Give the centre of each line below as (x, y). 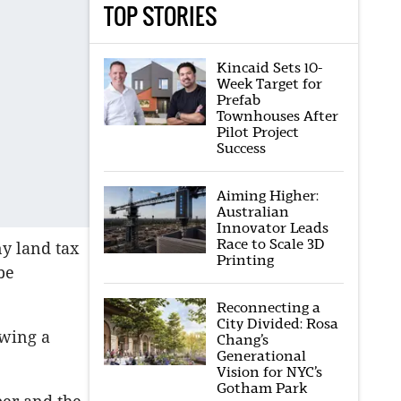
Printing (245, 260)
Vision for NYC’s (269, 372)
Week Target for (269, 84)
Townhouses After (277, 116)
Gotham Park (261, 388)
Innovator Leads (272, 228)
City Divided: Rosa (277, 324)
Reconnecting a (268, 307)
